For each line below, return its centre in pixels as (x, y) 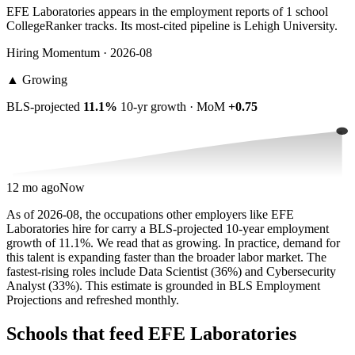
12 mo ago (33, 188)
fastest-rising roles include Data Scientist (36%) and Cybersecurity (171, 272)
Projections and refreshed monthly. (93, 300)
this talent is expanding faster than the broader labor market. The (166, 258)
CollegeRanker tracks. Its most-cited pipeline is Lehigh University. (172, 26)
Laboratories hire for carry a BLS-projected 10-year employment (168, 229)
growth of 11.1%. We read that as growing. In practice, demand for (173, 243)
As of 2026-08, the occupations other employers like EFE (150, 215)
